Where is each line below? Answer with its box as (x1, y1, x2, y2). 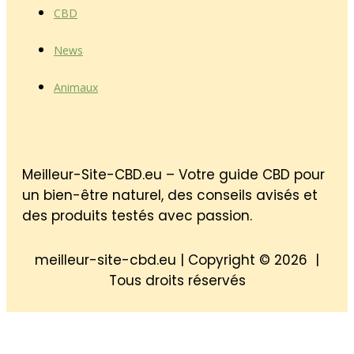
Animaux (54, 79, 98, 95)
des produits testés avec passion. (22, 205, 252, 225)
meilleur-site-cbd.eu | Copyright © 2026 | (35, 250, 319, 269)
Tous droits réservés (108, 270, 246, 290)
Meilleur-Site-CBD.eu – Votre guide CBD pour (22, 164, 325, 184)
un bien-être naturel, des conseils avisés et (22, 185, 318, 205)
